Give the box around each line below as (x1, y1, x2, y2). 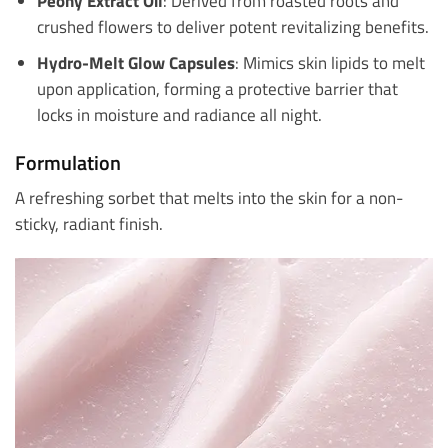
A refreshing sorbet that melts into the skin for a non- (15, 184, 403, 210)
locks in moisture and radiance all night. (36, 102, 322, 128)
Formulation (15, 146, 121, 178)
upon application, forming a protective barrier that (36, 76, 398, 102)
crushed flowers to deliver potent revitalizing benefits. (36, 14, 429, 40)
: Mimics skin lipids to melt (234, 50, 425, 76)
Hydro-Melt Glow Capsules (36, 50, 235, 76)
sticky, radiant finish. (15, 210, 163, 236)
